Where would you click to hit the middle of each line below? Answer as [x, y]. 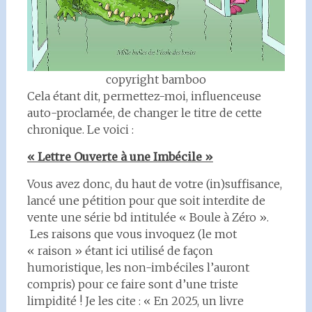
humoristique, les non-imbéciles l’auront [138, 267]
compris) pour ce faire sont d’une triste [132, 284]
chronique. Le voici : [80, 130]
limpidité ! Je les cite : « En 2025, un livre [135, 301]
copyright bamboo [156, 79]
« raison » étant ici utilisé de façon [120, 251]
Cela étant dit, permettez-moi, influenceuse [144, 96]
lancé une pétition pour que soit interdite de [146, 201]
